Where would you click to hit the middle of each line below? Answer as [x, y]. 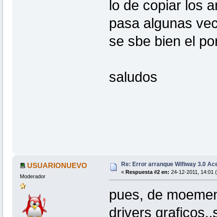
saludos [133, 77]
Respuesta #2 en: [147, 172]
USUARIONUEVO [57, 166]
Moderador [32, 177]
